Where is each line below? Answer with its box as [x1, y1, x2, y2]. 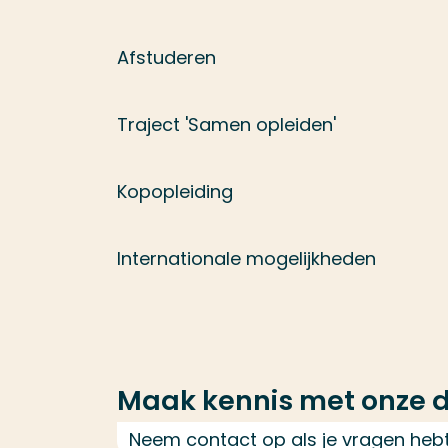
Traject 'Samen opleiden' [117, 112, 336, 138]
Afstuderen [117, 45, 216, 71]
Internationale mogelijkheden [117, 246, 376, 272]
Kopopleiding [117, 179, 233, 205]
